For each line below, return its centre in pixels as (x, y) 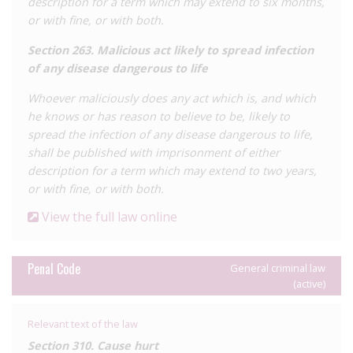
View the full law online (108, 216)
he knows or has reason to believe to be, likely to (159, 116)
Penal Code (54, 268)
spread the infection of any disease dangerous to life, (170, 134)
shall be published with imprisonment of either (154, 152)
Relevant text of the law (83, 323)
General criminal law (278, 268)
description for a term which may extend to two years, (172, 170)
